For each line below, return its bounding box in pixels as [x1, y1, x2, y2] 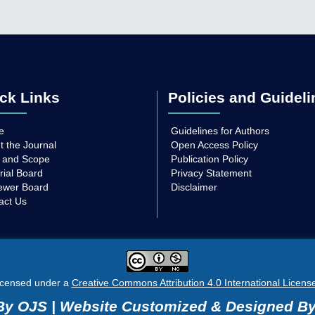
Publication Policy [171, 153, 248, 165]
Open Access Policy [171, 139, 258, 151]
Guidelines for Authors [171, 125, 269, 137]
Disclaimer [171, 181, 217, 193]
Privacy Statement [171, 167, 252, 179]
